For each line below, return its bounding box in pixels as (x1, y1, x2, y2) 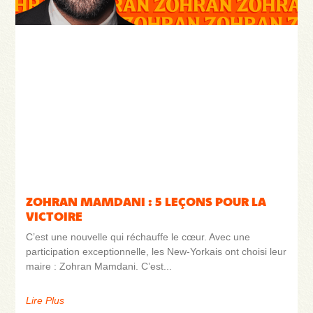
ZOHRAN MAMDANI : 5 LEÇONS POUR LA (26, 193, 267, 210)
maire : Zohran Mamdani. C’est (26, 260, 164, 272)
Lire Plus (26, 294, 65, 306)
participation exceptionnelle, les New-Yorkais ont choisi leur (26, 245, 287, 257)
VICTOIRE (26, 208, 83, 224)
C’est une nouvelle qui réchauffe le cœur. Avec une (26, 231, 251, 242)
